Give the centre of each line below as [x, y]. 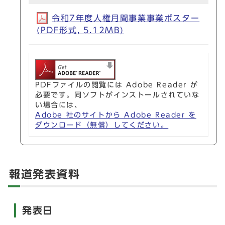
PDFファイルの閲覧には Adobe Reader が [117, 85]
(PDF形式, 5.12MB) [80, 30]
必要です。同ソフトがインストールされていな [118, 95]
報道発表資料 [45, 174]
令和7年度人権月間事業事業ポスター [126, 18]
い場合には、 [59, 105]
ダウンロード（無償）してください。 [102, 125]
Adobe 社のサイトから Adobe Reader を [116, 115]
